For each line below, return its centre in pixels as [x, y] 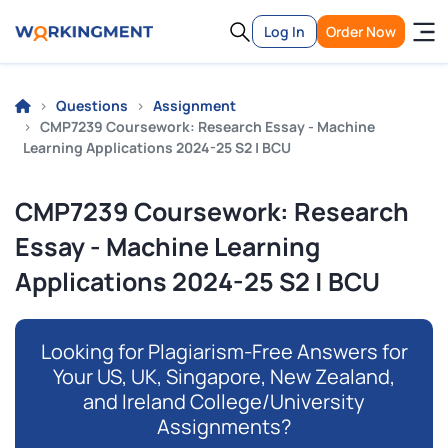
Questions [92, 105]
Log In [284, 31]
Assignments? [224, 426]
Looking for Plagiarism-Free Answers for [224, 351]
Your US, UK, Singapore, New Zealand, [224, 376]
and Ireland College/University [224, 401]
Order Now [361, 31]
